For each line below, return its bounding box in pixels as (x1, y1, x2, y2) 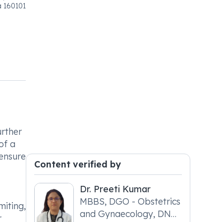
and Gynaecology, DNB (80, 208, 177, 219)
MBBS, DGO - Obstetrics (80, 196, 181, 207)
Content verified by (34, 159, 121, 169)
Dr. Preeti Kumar (80, 183, 151, 194)
